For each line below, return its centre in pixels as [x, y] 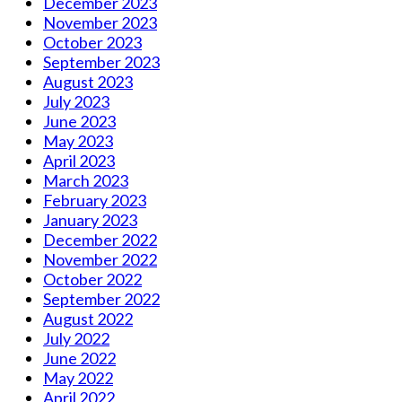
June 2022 [79, 358]
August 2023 [88, 81]
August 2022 [88, 318]
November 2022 [100, 259]
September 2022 [101, 298]
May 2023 [78, 140]
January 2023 [90, 219]
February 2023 [95, 200]
